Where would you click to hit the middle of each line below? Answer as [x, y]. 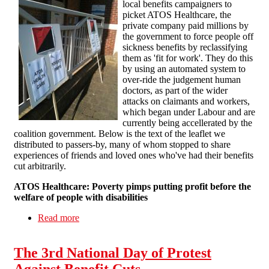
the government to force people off [188, 36]
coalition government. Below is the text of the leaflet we [119, 133]
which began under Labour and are [189, 112]
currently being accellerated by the [187, 122]
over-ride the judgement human [182, 79]
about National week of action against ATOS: [165, 217]
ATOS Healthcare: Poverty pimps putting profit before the [132, 186]
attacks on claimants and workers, [186, 101]
